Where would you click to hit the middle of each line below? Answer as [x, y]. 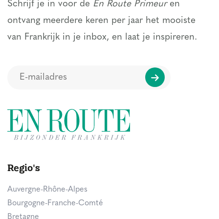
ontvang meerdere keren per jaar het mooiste [101, 21]
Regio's [24, 167]
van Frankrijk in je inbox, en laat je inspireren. [102, 37]
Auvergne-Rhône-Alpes [47, 189]
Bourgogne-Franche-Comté [55, 203]
